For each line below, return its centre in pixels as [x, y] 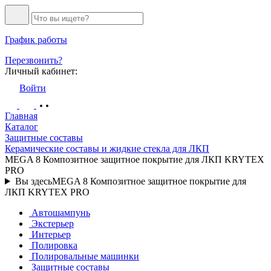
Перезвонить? [34, 60]
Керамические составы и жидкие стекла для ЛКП [107, 149]
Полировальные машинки [85, 256]
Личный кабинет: [41, 71]
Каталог [21, 127]
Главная [21, 116]
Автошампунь [61, 213]
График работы [36, 40]
